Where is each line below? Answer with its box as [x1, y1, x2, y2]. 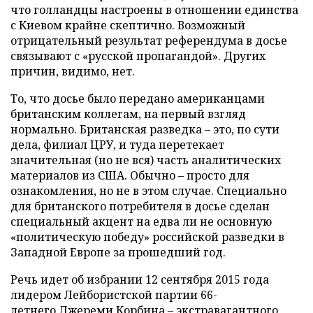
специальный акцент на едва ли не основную [10, 214, 272, 229]
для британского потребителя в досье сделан [10, 198, 270, 214]
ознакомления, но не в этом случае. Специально [10, 183, 286, 198]
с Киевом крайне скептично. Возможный [10, 17, 245, 33]
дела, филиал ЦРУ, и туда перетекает [10, 137, 224, 152]
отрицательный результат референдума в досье [10, 33, 287, 48]
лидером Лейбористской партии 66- [10, 287, 217, 303]
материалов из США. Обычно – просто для [10, 168, 249, 183]
